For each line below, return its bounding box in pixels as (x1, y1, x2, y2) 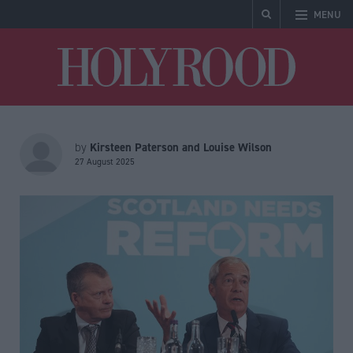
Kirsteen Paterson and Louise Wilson (90, 139, 272, 154)
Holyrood (295, 47, 340, 61)
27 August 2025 (75, 156, 135, 167)
